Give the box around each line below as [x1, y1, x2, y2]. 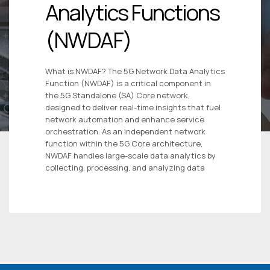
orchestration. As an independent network [45, 126, 206, 137]
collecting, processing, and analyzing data [45, 162, 205, 174]
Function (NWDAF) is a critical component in [45, 78, 211, 89]
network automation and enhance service [45, 114, 204, 125]
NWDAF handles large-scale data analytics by [45, 150, 216, 162]
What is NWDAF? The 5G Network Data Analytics [45, 66, 225, 77]
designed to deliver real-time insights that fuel [45, 102, 221, 113]
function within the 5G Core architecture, [45, 138, 202, 149]
